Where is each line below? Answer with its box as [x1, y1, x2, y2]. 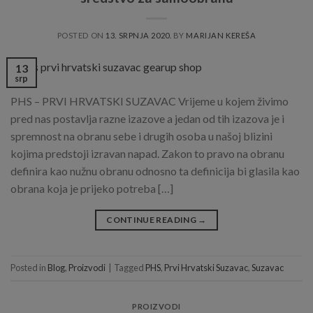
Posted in [10, 262, 48, 274]
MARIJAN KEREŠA [186, 30, 256, 40]
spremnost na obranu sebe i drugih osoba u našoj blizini [10, 129, 272, 143]
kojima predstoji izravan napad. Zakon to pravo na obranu [10, 147, 284, 161]
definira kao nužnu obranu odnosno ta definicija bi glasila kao [10, 164, 300, 178]
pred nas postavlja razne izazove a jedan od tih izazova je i [10, 112, 284, 126]
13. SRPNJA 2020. [105, 30, 172, 40]
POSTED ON [57, 30, 106, 40]
